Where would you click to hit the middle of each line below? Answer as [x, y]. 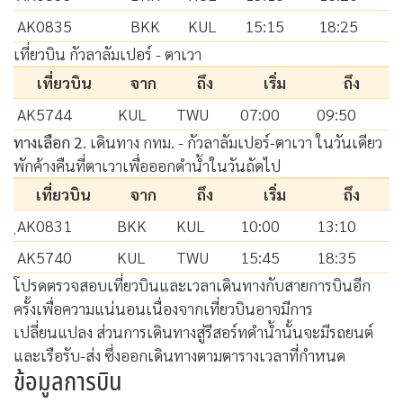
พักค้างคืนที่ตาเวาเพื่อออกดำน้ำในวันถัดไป [147, 165]
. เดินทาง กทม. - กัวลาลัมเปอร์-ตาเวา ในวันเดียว [233, 141]
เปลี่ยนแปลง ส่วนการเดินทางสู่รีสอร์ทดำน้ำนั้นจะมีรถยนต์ [193, 331]
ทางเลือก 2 [48, 141]
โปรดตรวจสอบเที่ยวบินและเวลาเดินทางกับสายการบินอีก [192, 284]
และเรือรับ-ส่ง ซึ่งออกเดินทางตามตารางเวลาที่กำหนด [179, 354]
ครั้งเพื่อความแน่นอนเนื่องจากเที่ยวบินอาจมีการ [163, 308]
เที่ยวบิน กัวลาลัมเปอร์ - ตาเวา [107, 53]
